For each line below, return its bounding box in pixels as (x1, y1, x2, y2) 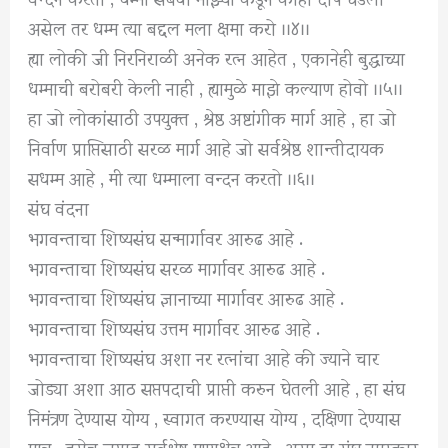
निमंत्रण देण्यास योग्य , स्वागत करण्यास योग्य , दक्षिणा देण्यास (28, 390, 402, 444)
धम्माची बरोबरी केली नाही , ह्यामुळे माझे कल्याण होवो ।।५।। (28, 60, 404, 114)
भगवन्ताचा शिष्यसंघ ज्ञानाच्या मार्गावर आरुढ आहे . (28, 270, 345, 324)
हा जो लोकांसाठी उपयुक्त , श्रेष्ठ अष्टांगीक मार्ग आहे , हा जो (28, 90, 397, 144)
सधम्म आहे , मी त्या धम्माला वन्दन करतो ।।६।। (28, 150, 316, 204)
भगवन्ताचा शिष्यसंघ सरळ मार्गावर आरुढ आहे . (28, 240, 326, 294)
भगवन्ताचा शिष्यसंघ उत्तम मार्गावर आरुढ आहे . (28, 300, 321, 354)
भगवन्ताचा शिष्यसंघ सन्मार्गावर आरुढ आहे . (28, 210, 304, 264)
